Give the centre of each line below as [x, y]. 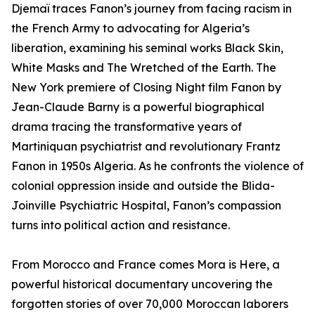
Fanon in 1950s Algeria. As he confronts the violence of [157, 166]
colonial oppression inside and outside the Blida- [143, 186]
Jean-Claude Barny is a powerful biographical [138, 107]
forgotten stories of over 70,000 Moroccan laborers [150, 304]
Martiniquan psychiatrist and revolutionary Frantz [146, 147]
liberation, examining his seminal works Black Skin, [147, 48]
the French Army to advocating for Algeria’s [130, 28]
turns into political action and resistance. [121, 225]
